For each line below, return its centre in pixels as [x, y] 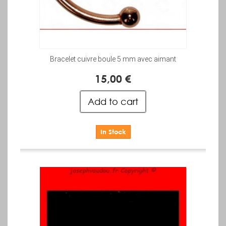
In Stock [113, 132]
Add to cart [113, 102]
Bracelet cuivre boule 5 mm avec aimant [113, 59]
